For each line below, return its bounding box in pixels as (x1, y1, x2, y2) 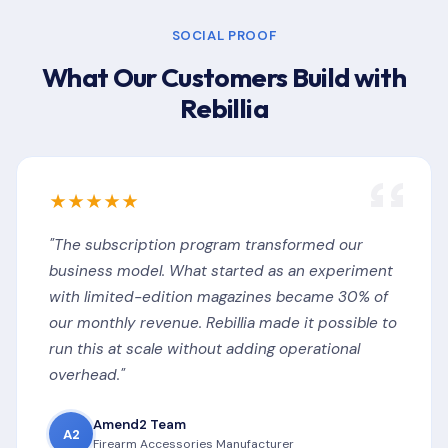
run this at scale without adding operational (49, 339, 360, 359)
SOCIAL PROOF (171, 27, 277, 44)
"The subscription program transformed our (49, 235, 363, 255)
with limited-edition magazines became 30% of (49, 287, 388, 307)
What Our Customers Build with (42, 61, 406, 94)
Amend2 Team (93, 416, 186, 433)
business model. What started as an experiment (49, 261, 393, 281)
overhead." (49, 365, 125, 385)
